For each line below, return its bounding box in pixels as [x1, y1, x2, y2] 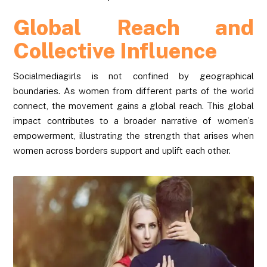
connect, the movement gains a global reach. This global [13, 100, 254, 111]
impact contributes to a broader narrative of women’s [13, 115, 254, 126]
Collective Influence [13, 38, 218, 63]
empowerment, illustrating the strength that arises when [13, 130, 254, 141]
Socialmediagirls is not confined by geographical [13, 70, 254, 81]
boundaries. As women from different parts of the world [13, 85, 254, 96]
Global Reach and [13, 14, 254, 40]
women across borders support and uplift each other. [13, 145, 231, 156]
